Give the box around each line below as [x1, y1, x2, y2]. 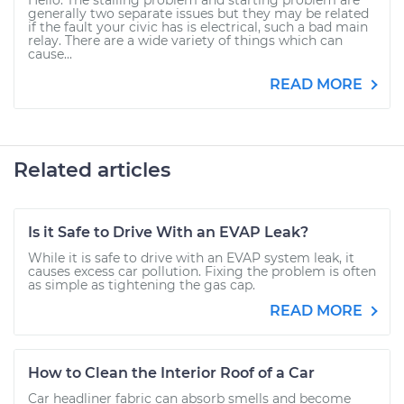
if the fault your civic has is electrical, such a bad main [28, 19, 368, 35]
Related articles [14, 158, 170, 182]
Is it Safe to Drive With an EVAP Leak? [28, 224, 308, 241]
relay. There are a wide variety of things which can [28, 32, 343, 49]
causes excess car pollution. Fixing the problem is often [28, 263, 376, 280]
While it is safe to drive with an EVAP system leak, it [28, 250, 354, 266]
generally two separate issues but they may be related [28, 5, 369, 22]
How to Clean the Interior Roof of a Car [28, 364, 315, 381]
